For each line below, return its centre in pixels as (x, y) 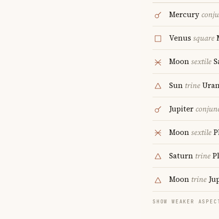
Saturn (182, 156)
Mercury (185, 14)
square (204, 38)
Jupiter (182, 109)
